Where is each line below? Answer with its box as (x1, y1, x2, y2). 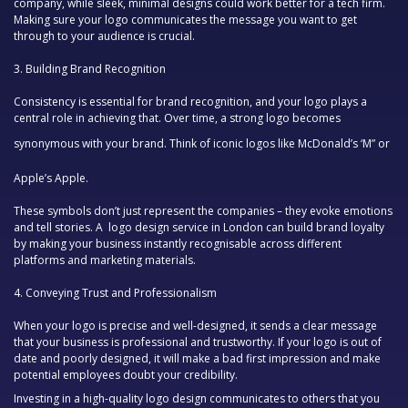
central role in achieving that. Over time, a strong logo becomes (14, 110, 341, 127)
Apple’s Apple (14, 170, 86, 187)
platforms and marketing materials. (14, 252, 196, 269)
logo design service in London (108, 219, 263, 236)
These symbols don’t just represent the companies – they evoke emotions (14, 203, 393, 219)
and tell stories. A (14, 219, 108, 236)
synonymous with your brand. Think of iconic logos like (14, 136, 298, 152)
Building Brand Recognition (25, 61, 166, 77)
